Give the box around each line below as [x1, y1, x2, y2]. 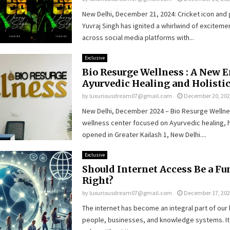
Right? [82, 174, 113, 186]
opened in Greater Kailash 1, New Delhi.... [82, 129, 206, 139]
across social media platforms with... [82, 32, 194, 42]
